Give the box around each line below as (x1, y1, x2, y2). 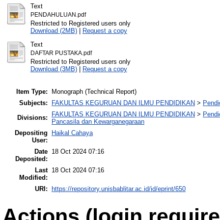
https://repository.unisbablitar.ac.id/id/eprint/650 (52, 185, 186, 192)
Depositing (15, 129, 48, 137)
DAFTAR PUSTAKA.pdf (30, 50, 92, 56)
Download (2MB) (30, 27, 77, 35)
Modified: (19, 173, 48, 181)
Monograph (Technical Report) (52, 87, 137, 95)
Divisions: (17, 113, 48, 121)
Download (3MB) (30, 65, 77, 73)
